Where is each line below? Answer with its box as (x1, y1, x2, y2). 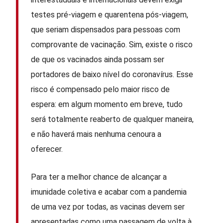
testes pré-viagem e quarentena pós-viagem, (31, 9, 189, 19)
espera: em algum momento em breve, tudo (31, 99, 183, 109)
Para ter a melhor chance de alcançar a (31, 172, 167, 182)
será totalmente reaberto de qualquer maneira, (31, 114, 194, 124)
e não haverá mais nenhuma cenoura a (31, 129, 162, 139)
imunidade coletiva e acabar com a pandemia (31, 187, 187, 197)
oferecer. (31, 144, 63, 154)
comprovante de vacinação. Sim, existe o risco (31, 39, 193, 49)
